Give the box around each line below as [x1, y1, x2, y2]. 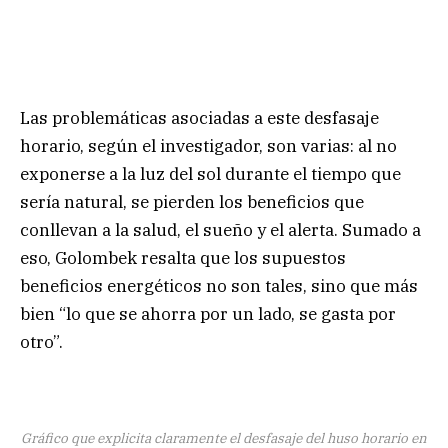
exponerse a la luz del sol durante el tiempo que [20, 162, 401, 185]
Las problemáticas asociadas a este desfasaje [20, 106, 379, 129]
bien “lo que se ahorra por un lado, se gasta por [20, 302, 396, 325]
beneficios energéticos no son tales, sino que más [20, 274, 418, 297]
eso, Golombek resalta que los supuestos [20, 246, 346, 269]
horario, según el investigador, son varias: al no [20, 134, 397, 157]
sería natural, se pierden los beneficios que [20, 190, 364, 213]
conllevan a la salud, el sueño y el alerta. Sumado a [20, 218, 421, 241]
